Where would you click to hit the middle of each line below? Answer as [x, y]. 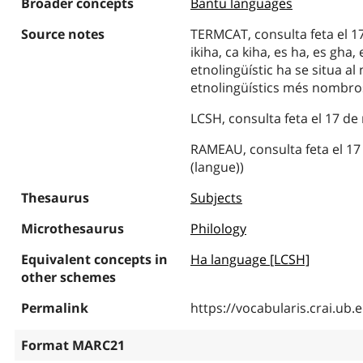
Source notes [62, 34]
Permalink [54, 308]
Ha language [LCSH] [250, 259]
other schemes [68, 277]
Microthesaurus [72, 228]
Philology [218, 228]
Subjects [216, 198]
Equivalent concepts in [94, 259]
